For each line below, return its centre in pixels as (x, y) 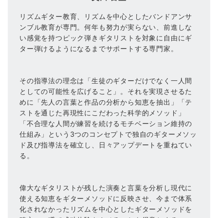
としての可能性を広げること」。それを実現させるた (106, 91)
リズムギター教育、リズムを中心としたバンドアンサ (106, 16)
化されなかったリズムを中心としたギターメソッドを (106, 209)
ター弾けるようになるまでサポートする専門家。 (99, 48)
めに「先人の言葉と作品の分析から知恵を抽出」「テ (106, 102)
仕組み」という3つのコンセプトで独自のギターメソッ (108, 134)
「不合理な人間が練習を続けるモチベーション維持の (106, 123)
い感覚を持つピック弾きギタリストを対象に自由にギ (106, 38)
